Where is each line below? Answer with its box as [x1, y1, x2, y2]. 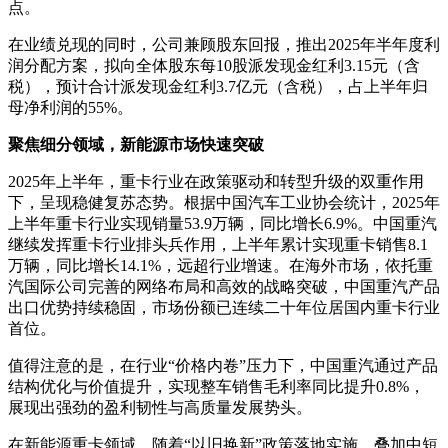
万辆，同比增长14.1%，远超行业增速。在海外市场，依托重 [8, 256, 433, 274]
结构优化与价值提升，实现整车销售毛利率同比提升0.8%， [8, 377, 425, 395]
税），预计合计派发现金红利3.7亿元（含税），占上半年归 [8, 77, 428, 95]
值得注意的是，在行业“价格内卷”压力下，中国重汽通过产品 [8, 356, 438, 374]
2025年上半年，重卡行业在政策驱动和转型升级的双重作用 [8, 172, 424, 190]
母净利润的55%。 [8, 98, 133, 116]
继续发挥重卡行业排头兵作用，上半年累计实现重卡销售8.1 [8, 235, 428, 253]
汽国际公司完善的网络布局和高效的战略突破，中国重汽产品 [8, 277, 440, 295]
